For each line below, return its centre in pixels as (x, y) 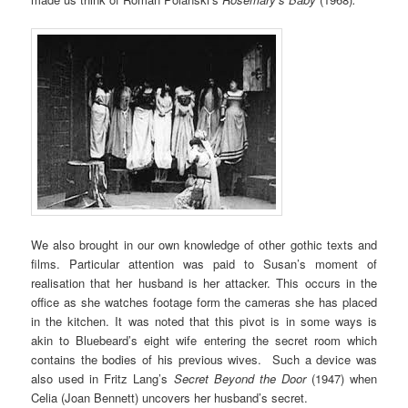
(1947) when (344, 379)
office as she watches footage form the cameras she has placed (204, 302)
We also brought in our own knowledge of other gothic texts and (204, 245)
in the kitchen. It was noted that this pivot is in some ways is (204, 321)
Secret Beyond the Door (242, 379)
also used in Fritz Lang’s (102, 379)
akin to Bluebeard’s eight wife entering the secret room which (204, 341)
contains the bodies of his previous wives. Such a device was (204, 360)
